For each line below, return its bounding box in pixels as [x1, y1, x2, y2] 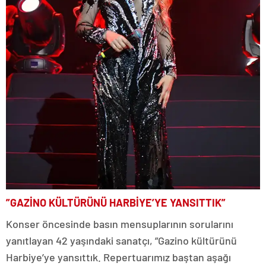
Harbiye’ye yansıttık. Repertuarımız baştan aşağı [6, 251, 231, 264]
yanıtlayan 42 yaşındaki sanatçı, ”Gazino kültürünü [6, 234, 237, 248]
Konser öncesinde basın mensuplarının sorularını [6, 217, 233, 231]
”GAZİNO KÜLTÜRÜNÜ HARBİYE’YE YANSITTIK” [6, 196, 226, 210]
